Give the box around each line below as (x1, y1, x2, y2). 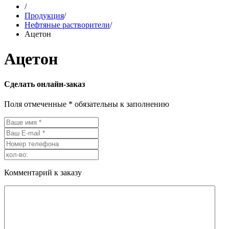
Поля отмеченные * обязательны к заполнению (4, 100, 169, 109)
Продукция (25, 11, 64, 20)
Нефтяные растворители (25, 20, 110, 29)
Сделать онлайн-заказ (4, 79, 85, 88)
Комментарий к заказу (4, 168, 82, 177)
